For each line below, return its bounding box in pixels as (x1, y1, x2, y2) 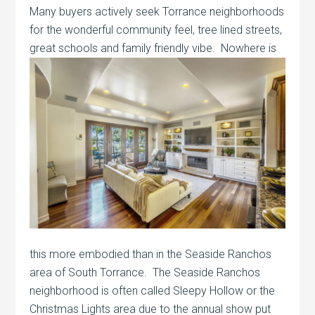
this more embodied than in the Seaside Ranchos (30, 247, 272, 261)
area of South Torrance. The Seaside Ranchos (30, 265, 261, 279)
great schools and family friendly (30, 41, 190, 55)
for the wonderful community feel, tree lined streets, (30, 23, 283, 37)
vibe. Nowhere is (189, 41, 277, 55)
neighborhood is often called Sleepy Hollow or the (30, 283, 276, 297)
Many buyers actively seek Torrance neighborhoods (30, 5, 285, 18)
